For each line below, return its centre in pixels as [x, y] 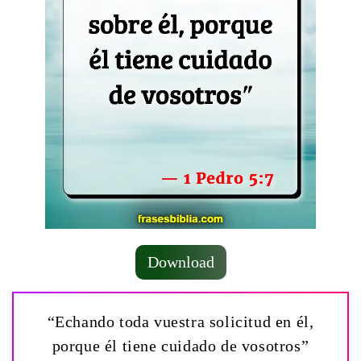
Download [180, 261]
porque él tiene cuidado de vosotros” [180, 345]
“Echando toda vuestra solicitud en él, [180, 321]
